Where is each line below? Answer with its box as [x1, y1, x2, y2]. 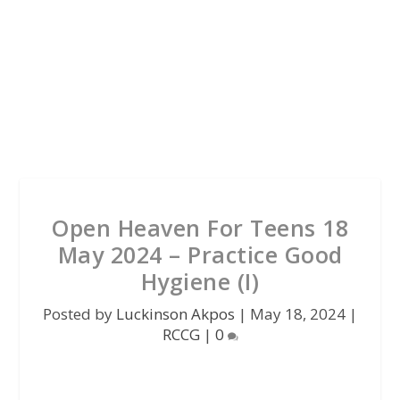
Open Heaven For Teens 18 [52, 212, 348, 243]
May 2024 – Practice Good [57, 239, 343, 270]
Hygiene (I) [140, 266, 260, 296]
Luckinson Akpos [116, 304, 235, 324]
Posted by [43, 304, 116, 324]
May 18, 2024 [250, 304, 346, 324]
